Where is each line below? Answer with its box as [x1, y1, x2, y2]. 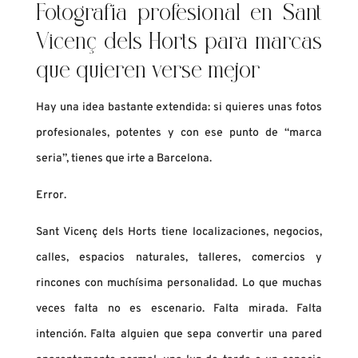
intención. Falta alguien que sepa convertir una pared [35, 328, 323, 342]
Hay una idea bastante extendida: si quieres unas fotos [35, 101, 323, 115]
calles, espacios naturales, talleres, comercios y [35, 251, 323, 265]
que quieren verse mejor [35, 61, 260, 85]
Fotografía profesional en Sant [35, 3, 323, 27]
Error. [35, 189, 66, 203]
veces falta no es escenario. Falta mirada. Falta [35, 302, 323, 316]
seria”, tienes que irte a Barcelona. [35, 152, 212, 166]
